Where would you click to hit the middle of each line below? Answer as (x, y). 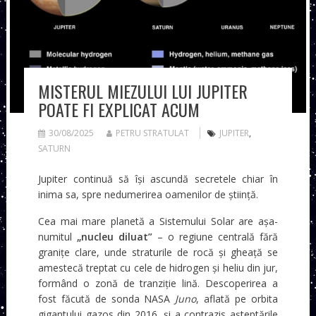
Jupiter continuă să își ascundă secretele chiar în (158, 178)
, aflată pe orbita (237, 298)
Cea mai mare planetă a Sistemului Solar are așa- (158, 221)
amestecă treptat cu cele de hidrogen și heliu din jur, (158, 267)
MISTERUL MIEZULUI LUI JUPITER (142, 91)
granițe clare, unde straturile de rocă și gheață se (158, 252)
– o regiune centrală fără (215, 236)
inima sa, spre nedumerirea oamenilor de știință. (148, 194)
